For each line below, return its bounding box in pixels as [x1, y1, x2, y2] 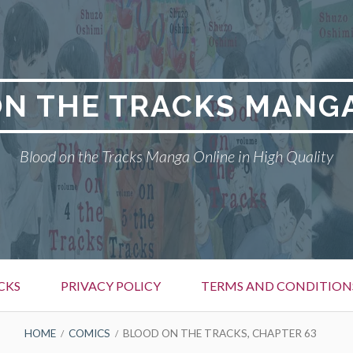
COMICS [68, 326, 110, 340]
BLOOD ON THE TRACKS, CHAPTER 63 [122, 326, 317, 340]
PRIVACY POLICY [60, 278, 161, 293]
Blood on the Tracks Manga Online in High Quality [20, 147, 333, 165]
